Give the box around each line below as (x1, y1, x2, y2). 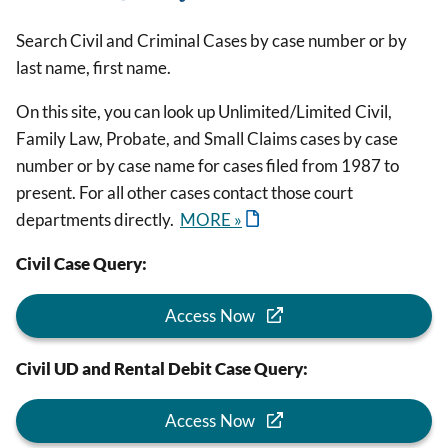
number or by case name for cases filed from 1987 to (16, 154, 399, 176)
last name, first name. (16, 56, 171, 78)
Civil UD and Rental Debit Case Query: (16, 358, 308, 380)
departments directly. (16, 208, 180, 230)
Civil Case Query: (16, 252, 153, 274)
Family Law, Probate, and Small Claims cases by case (16, 127, 398, 149)
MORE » (180, 208, 242, 230)
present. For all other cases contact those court (16, 181, 353, 203)
